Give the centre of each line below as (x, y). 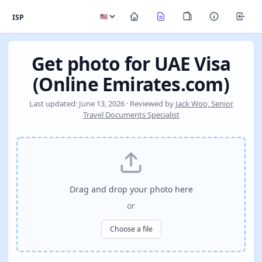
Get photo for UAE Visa (131, 63)
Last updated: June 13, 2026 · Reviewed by (102, 104)
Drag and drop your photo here (131, 189)
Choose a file (131, 229)
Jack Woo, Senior (204, 104)
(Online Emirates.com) (131, 84)
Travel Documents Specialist (131, 115)
